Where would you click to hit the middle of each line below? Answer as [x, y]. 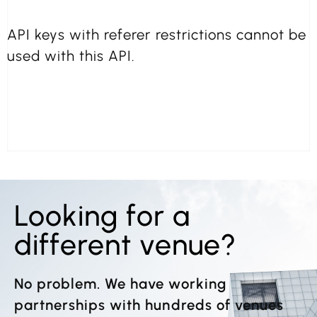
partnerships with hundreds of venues [149, 305]
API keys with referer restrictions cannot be [157, 34]
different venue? [126, 244]
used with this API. [71, 56]
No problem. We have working [120, 283]
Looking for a [103, 215]
